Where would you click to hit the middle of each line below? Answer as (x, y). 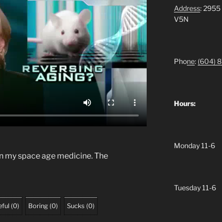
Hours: (185, 103)
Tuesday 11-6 (195, 187)
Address (187, 8)
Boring (38, 206)
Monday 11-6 (194, 145)
